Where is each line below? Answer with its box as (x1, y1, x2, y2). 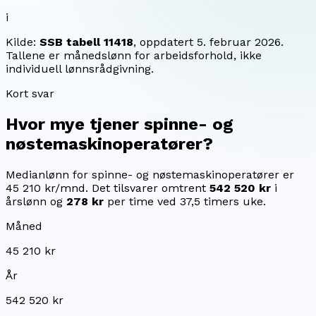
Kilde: (6, 35, 39, 49)
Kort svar (6, 86, 54, 100)
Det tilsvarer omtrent (88, 181, 206, 195)
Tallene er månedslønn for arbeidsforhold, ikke (6, 48, 262, 62)
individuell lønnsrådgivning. (6, 61, 154, 75)
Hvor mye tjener (6, 114, 144, 134)
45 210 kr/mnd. (6, 181, 88, 195)
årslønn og (6, 194, 63, 208)
